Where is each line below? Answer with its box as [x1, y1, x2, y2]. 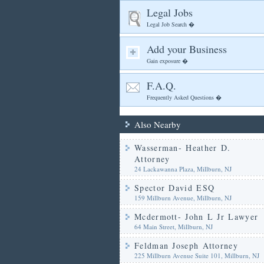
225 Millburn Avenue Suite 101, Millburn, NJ [134, 251, 259, 260]
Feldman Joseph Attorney [134, 240, 238, 251]
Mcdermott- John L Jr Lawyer [134, 211, 259, 222]
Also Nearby [134, 118, 181, 130]
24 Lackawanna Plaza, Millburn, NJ [134, 164, 232, 173]
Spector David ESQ [134, 182, 215, 193]
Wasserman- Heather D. [134, 142, 231, 153]
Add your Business [147, 42, 227, 56]
